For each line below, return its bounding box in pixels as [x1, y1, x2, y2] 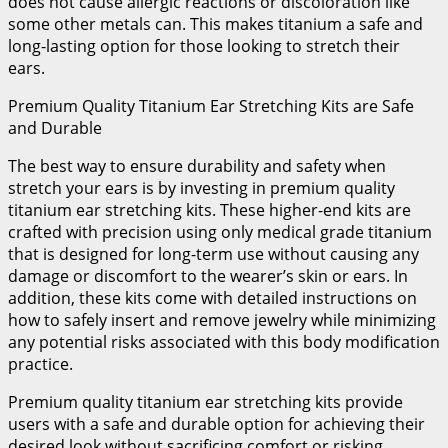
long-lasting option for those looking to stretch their [8, 35, 400, 58]
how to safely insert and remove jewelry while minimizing [8, 309, 436, 332]
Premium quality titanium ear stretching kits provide [8, 391, 403, 414]
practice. [8, 353, 73, 376]
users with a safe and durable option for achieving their [8, 413, 425, 436]
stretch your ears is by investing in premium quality [8, 177, 395, 200]
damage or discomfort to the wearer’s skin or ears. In [8, 265, 408, 288]
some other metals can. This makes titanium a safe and [8, 13, 423, 36]
